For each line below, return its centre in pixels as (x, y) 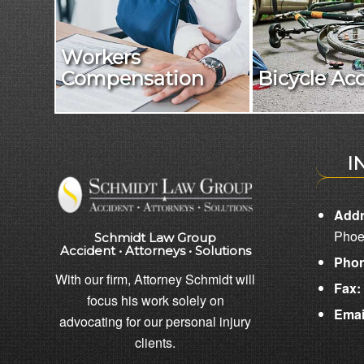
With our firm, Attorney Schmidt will (156, 279)
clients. (156, 343)
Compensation (132, 78)
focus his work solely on (155, 301)
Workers (100, 57)
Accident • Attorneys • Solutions (155, 251)
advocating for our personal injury (156, 322)
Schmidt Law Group (156, 238)
